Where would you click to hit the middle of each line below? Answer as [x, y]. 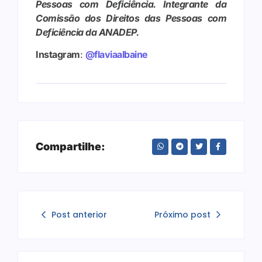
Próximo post [182, 214]
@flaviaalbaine [116, 55]
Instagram [58, 55]
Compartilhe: [70, 146]
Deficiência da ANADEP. [87, 32]
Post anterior [79, 214]
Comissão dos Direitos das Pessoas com [131, 18]
